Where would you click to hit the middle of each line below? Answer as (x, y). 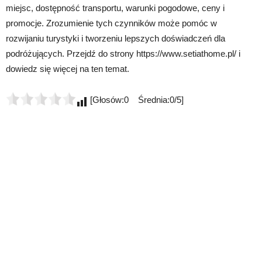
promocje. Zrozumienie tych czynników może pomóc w (111, 23)
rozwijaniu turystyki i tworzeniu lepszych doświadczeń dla (116, 38)
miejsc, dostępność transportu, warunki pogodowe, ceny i (115, 8)
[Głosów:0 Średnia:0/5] (136, 99)
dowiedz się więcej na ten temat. (68, 68)
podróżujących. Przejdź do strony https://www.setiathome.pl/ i (123, 53)
